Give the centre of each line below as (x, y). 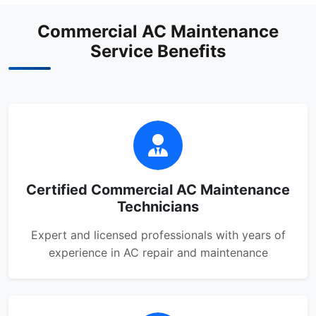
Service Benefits (158, 51)
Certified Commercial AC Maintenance (158, 190)
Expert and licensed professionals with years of (158, 235)
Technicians (158, 207)
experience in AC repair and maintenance (158, 253)
